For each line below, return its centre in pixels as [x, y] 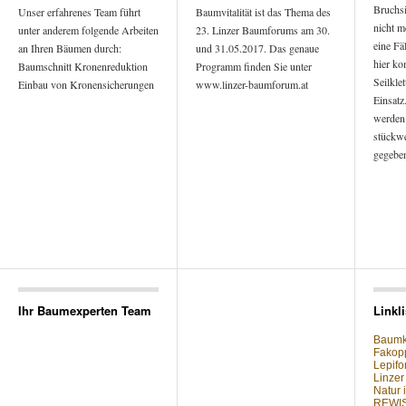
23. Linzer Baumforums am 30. [263, 30]
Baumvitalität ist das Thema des [263, 12]
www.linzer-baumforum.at [255, 84]
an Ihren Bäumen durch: [70, 48]
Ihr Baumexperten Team [85, 310]
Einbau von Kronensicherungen [86, 84]
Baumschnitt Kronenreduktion [83, 66]
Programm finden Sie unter [254, 66]
